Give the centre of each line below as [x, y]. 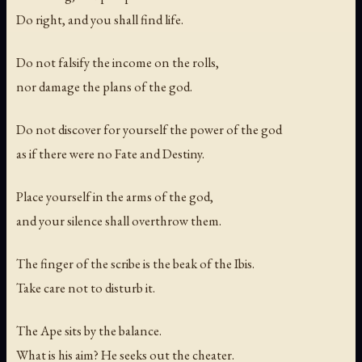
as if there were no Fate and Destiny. [110, 153]
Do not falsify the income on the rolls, [118, 62]
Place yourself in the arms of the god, [115, 196]
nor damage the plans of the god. [104, 86]
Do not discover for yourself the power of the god [149, 129]
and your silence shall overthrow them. [119, 220]
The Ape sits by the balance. [89, 331]
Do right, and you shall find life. [100, 19]
